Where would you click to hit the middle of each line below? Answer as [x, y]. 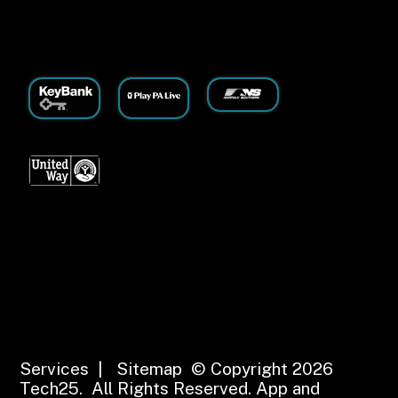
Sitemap [150, 368]
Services [55, 368]
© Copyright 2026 [258, 368]
